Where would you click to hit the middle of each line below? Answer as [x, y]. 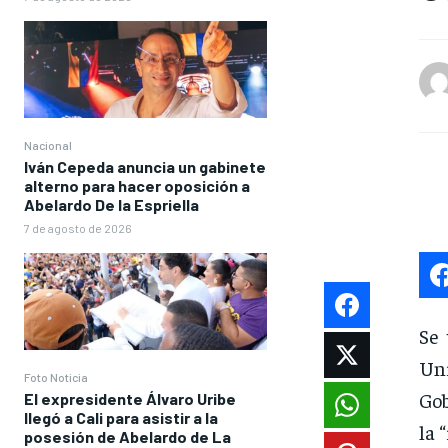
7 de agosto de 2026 [78, 228]
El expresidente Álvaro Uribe [130, 399]
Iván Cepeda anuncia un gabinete [145, 167]
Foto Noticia [56, 377]
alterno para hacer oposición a [137, 186]
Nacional [48, 145]
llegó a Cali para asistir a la [121, 418]
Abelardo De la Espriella [111, 205]
